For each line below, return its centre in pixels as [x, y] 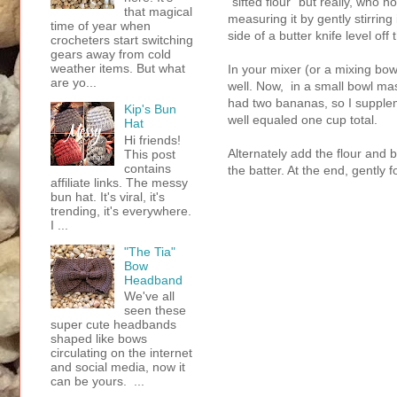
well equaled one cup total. [303, 119]
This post [149, 154]
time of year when [101, 25]
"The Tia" [149, 251]
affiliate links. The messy [119, 182]
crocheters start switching [122, 39]
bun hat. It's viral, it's [108, 196]
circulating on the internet [121, 353]
